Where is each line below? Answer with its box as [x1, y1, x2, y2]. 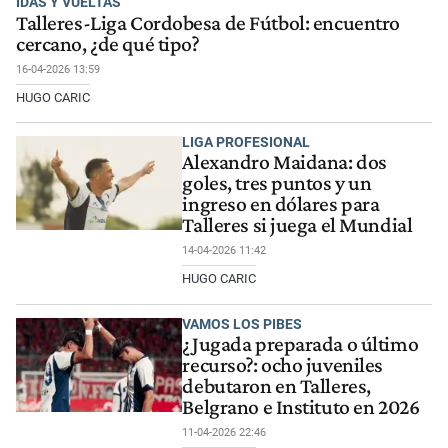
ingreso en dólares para [182, 192, 380, 217]
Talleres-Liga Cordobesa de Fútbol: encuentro [16, 10, 400, 35]
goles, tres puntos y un [182, 171, 372, 196]
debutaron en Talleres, [182, 374, 371, 399]
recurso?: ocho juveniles [182, 353, 384, 378]
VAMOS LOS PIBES [182, 315, 303, 332]
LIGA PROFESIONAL [182, 134, 311, 151]
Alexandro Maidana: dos [182, 150, 387, 175]
